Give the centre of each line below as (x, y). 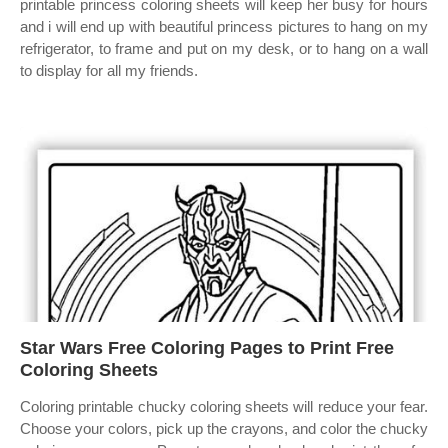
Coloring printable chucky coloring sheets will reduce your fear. (224, 406)
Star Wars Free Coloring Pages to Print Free (207, 348)
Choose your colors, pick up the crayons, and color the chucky (224, 428)
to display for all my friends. (109, 70)
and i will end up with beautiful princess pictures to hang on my (224, 26)
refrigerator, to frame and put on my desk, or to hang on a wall (224, 48)
